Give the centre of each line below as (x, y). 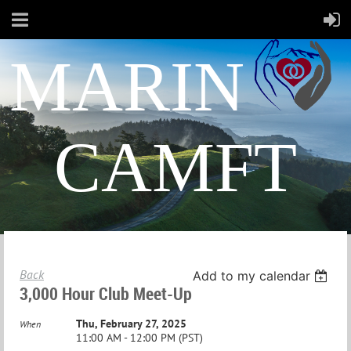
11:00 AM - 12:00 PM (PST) (139, 338)
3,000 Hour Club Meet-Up (106, 293)
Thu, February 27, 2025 (131, 324)
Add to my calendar (252, 276)
